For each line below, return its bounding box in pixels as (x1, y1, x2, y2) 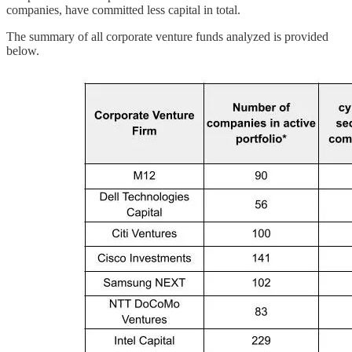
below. (6, 44, 39, 58)
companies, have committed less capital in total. (6, 3, 240, 17)
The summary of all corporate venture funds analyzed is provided (6, 30, 328, 44)
